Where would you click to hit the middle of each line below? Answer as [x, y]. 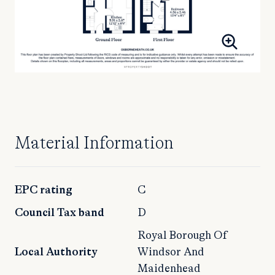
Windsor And [171, 252]
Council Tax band [60, 213]
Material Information [94, 143]
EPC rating [44, 190]
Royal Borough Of [182, 235]
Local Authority [56, 252]
